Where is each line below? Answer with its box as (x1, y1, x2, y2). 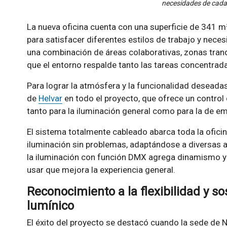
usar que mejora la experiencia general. (26, 164, 175, 175)
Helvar (38, 93, 62, 103)
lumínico (26, 198, 74, 213)
